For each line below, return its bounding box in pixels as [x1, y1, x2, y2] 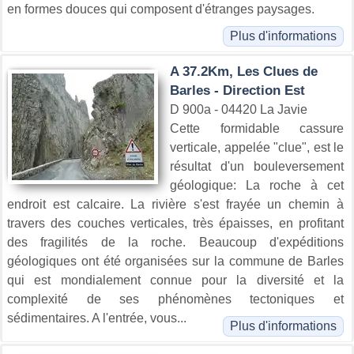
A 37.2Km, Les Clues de [170, 63, 318, 79]
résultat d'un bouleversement [170, 159, 344, 173]
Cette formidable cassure [170, 121, 344, 135]
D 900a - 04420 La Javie [170, 102, 307, 116]
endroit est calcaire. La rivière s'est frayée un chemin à [7, 197, 344, 211]
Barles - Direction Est [170, 82, 305, 98]
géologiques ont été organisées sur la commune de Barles [7, 254, 344, 268]
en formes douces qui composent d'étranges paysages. [7, 2, 314, 16]
